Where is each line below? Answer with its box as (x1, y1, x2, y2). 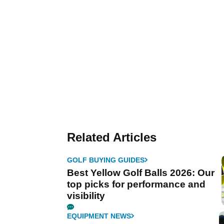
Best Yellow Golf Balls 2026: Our (67, 167, 214, 178)
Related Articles (67, 130, 156, 144)
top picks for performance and (67, 178, 205, 189)
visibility (67, 190, 105, 201)
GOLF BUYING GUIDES (67, 155, 144, 164)
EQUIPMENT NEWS (67, 211, 131, 220)
